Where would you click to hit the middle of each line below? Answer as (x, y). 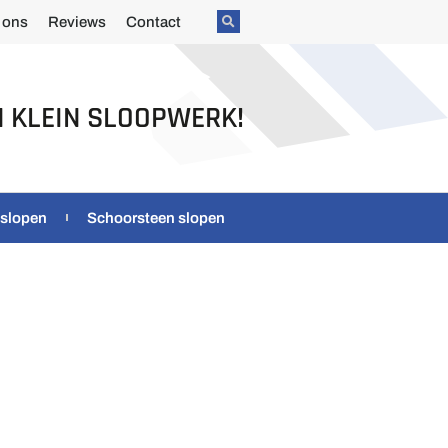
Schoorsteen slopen (156, 217)
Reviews (76, 22)
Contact (153, 22)
